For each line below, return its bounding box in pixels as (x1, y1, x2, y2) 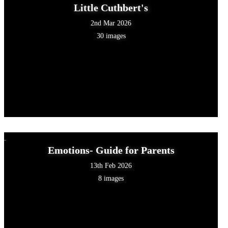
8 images (98, 174, 124, 182)
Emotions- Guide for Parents (47, 144, 175, 156)
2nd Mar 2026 (91, 19, 132, 27)
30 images (96, 32, 126, 40)
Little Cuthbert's (74, 2, 149, 13)
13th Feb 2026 (90, 161, 132, 169)
